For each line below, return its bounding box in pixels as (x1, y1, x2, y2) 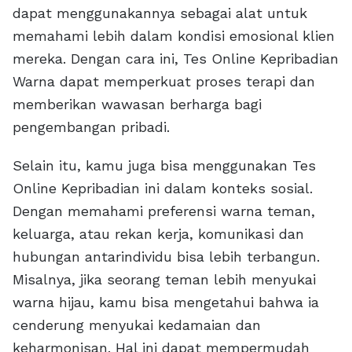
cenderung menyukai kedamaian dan (13, 317, 261, 334)
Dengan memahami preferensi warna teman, (13, 203, 315, 220)
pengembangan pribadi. (13, 119, 170, 136)
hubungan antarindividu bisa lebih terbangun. (13, 248, 320, 266)
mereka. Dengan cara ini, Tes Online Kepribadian (13, 50, 339, 68)
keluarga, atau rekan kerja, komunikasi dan (13, 225, 304, 243)
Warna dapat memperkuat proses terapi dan (13, 73, 315, 90)
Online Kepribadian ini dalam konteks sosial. (13, 180, 313, 197)
